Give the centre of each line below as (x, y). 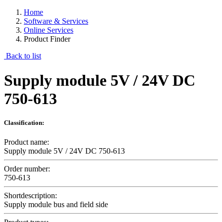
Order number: (27, 169)
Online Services (49, 30)
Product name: (27, 142)
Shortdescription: (30, 196)
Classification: (24, 122)
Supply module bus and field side (56, 205)
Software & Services (56, 21)
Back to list (23, 56)
